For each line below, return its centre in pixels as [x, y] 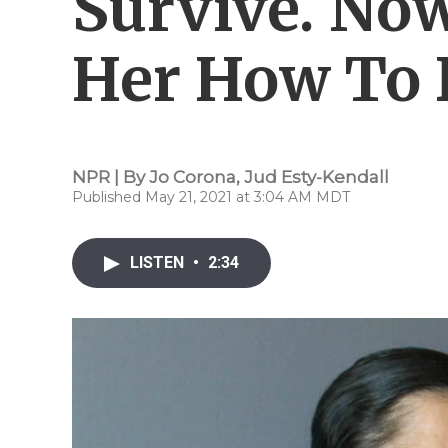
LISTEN [159, 262]
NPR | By [110, 177]
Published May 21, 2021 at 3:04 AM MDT [211, 197]
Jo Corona [192, 177]
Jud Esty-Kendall [316, 177]
